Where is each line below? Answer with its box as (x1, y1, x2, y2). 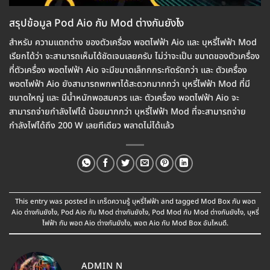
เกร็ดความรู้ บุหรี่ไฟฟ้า (96, 196, 159, 207)
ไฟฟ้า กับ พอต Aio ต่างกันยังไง (42, 218, 130, 229)
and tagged (159, 196, 201, 207)
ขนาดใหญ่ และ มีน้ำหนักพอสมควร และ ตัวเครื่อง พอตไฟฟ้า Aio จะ (9, 91, 239, 104)
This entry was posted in (14, 196, 97, 207)
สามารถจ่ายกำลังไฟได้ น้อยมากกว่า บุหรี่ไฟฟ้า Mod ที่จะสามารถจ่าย (9, 105, 246, 118)
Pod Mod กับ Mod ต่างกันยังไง (151, 207, 243, 218)
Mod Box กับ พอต (200, 196, 256, 207)
